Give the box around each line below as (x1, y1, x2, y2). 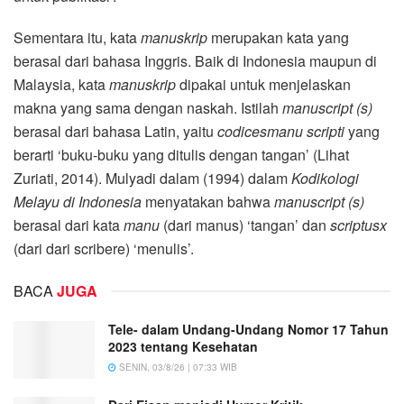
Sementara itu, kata (14, 26, 141, 48)
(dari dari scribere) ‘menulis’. (14, 237, 194, 259)
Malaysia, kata (14, 73, 109, 95)
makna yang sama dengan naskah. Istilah (14, 96, 282, 118)
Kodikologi (291, 167, 359, 188)
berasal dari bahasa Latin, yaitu (14, 120, 217, 142)
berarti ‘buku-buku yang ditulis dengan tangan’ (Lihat (14, 143, 349, 165)
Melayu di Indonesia (14, 190, 142, 212)
